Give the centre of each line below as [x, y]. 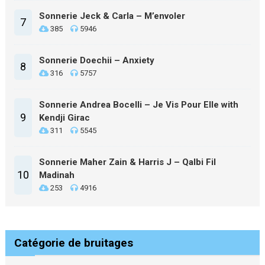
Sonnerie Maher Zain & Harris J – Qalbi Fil [127, 162]
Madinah [56, 175]
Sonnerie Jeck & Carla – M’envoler [112, 16]
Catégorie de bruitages [73, 243]
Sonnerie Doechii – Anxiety [96, 60]
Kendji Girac [64, 118]
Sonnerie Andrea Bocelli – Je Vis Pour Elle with [138, 105]
